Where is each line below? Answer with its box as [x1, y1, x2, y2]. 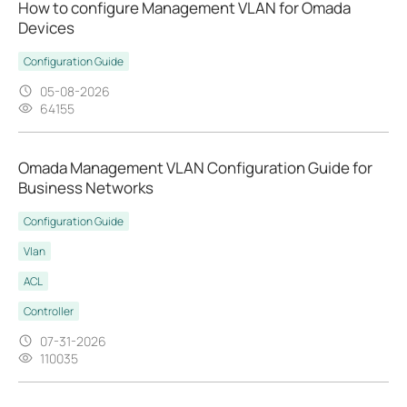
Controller [24, 303, 74, 319]
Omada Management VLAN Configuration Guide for [18, 156, 372, 178]
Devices [18, 16, 74, 38]
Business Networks [18, 176, 154, 198]
